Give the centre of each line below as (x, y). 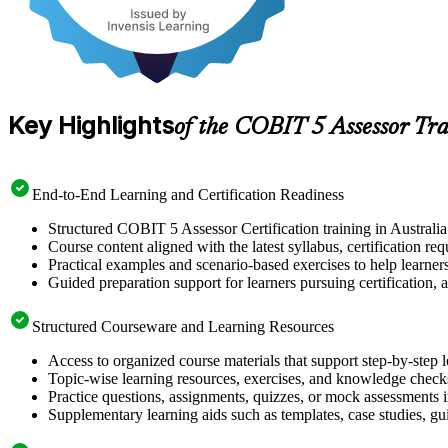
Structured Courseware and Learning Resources (183, 326)
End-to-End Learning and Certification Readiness (188, 194)
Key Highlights (91, 125)
